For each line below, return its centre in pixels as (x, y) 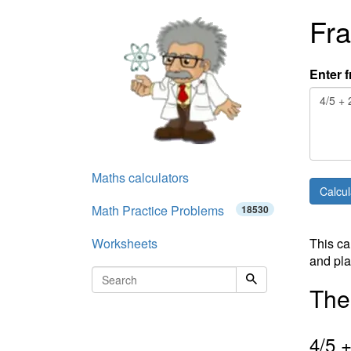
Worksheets (125, 243)
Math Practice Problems (158, 210)
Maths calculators (140, 177)
